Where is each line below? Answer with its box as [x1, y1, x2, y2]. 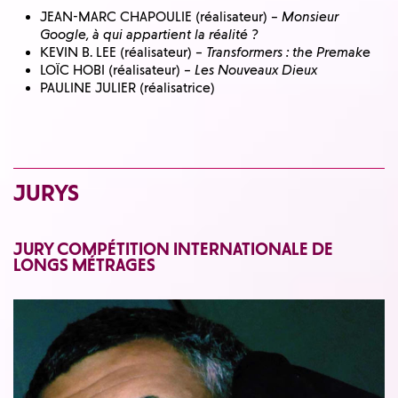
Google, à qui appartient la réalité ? [40, 26, 258, 43]
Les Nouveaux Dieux [195, 61, 317, 78]
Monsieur [282, 8, 338, 25]
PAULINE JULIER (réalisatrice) [40, 79, 215, 96]
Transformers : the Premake [206, 44, 370, 60]
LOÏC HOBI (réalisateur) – [40, 61, 195, 78]
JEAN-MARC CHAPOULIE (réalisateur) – [40, 8, 282, 25]
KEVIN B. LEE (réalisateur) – [40, 44, 206, 60]
